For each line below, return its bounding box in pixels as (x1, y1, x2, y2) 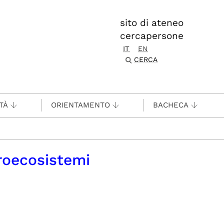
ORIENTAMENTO (51, 100, 110, 109)
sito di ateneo (120, 17, 183, 28)
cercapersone (120, 30, 183, 41)
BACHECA (153, 100, 188, 109)
